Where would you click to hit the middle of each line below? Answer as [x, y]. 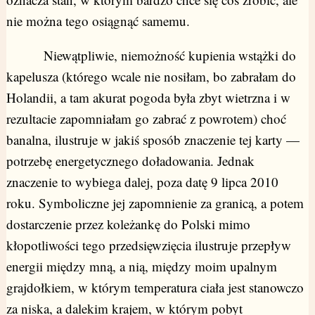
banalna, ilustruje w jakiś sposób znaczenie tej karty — [153, 139]
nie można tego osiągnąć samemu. [98, 20]
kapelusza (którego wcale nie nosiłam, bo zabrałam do [151, 76]
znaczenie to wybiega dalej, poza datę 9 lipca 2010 [142, 181]
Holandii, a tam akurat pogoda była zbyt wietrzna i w [148, 97]
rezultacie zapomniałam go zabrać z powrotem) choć [146, 118]
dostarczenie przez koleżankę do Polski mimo [128, 224]
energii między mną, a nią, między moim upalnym [141, 266]
